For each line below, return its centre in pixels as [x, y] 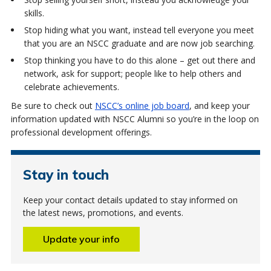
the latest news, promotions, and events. [103, 212]
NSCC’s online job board [142, 105]
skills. [34, 13]
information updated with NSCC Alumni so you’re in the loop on [135, 119]
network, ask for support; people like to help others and [132, 73]
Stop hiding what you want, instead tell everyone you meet [139, 30]
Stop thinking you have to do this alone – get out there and [139, 60]
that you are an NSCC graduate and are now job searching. [139, 43]
